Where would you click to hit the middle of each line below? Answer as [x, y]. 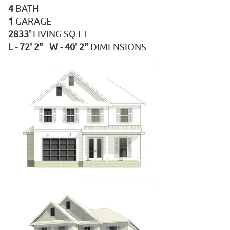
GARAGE [33, 22]
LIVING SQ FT [61, 34]
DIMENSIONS [118, 47]
